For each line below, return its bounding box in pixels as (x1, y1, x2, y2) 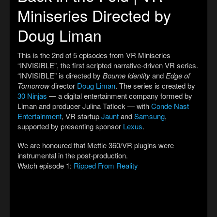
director (51, 80, 77, 91)
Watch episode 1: (17, 160, 74, 170)
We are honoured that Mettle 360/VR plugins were (17, 139, 174, 150)
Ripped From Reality (74, 160, 138, 170)
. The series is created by (115, 80, 195, 91)
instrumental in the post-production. (17, 150, 128, 160)
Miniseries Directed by (17, 3, 171, 26)
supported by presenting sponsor (17, 121, 123, 131)
